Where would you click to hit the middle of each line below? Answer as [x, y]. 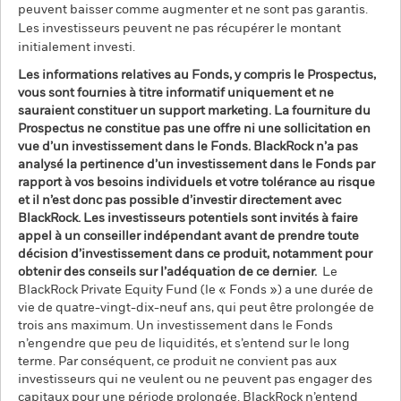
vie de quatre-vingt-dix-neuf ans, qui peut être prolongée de [196, 308]
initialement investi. [77, 47]
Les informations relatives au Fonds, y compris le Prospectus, [197, 75]
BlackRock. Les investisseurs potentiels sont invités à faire [188, 218]
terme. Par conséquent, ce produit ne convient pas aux [177, 362]
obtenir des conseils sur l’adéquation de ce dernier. [167, 272]
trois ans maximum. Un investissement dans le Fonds [175, 326]
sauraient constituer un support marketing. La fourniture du [194, 111]
